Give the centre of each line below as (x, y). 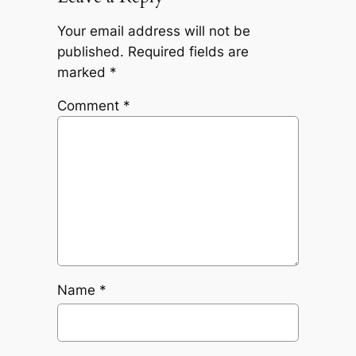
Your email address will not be (153, 31)
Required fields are (188, 51)
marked (83, 72)
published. (90, 51)
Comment (90, 106)
